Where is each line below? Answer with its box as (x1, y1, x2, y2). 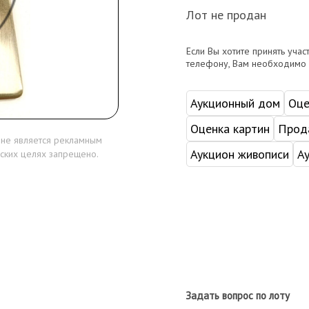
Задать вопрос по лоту (185, 289, 290, 302)
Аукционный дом (190, 94, 280, 111)
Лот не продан (186, 6, 266, 23)
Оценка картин (190, 120, 270, 137)
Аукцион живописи (190, 146, 289, 162)
